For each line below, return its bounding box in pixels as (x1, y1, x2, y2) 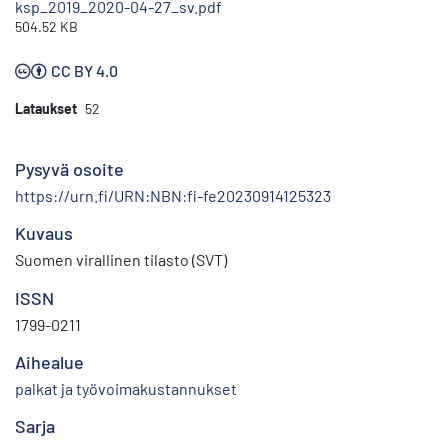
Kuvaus (15, 222, 73, 245)
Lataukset (15, 100, 77, 118)
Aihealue (15, 351, 84, 374)
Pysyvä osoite (15, 158, 124, 181)
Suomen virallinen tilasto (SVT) (15, 250, 227, 270)
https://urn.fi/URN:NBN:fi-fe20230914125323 (15, 186, 331, 206)
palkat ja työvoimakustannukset (15, 379, 237, 399)
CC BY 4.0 (51, 61, 118, 81)
